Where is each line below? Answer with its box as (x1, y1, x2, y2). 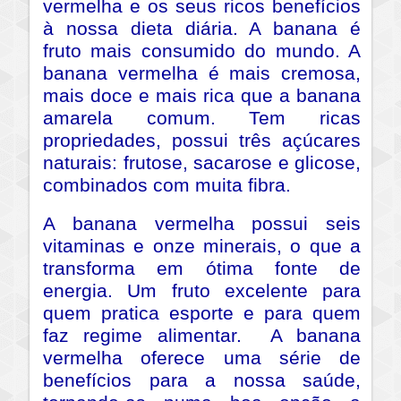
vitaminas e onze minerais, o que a (43, 235, 361, 258)
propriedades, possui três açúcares (43, 130, 361, 152)
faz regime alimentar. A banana (43, 325, 361, 347)
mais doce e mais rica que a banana (43, 85, 361, 107)
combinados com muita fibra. (43, 175, 291, 197)
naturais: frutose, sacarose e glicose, (43, 152, 361, 175)
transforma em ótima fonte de (43, 258, 361, 280)
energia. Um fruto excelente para (43, 280, 361, 303)
